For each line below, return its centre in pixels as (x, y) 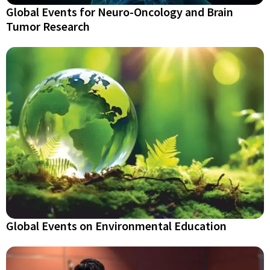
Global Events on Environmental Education (116, 226)
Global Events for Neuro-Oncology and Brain (120, 11)
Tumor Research (48, 26)
